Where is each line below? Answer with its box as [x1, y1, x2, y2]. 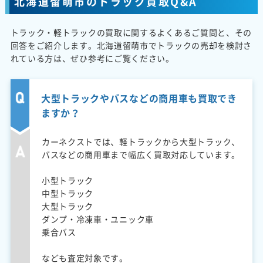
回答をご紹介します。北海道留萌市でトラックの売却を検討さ [10, 39, 252, 51]
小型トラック [41, 174, 94, 186]
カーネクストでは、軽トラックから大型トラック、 [41, 135, 240, 147]
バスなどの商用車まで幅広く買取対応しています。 [41, 148, 240, 160]
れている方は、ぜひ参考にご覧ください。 [10, 52, 174, 64]
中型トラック [41, 187, 94, 199]
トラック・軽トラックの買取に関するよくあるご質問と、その [10, 26, 252, 38]
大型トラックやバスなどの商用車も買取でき [41, 90, 237, 105]
